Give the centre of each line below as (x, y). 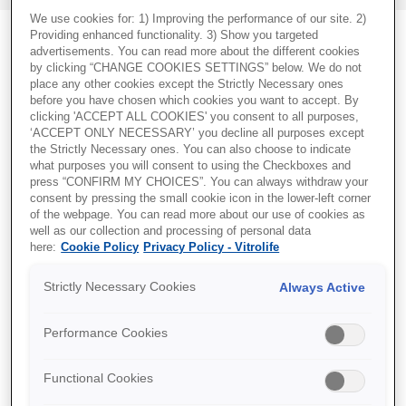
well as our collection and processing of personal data (171, 231)
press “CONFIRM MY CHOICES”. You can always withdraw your (199, 182)
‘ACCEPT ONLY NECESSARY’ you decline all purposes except (198, 133)
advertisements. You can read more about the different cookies (195, 51)
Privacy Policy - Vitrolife (212, 247)
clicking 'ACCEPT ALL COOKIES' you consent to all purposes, (195, 116)
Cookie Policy (100, 247)
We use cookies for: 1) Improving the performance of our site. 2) (198, 19)
